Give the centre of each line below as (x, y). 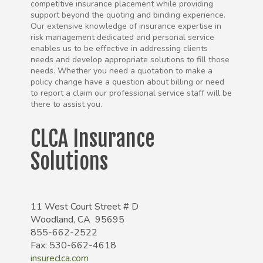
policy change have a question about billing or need (128, 82)
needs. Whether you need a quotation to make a (122, 71)
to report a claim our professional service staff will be (131, 93)
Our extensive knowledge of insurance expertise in (126, 26)
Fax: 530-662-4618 (74, 246)
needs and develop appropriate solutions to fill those (130, 60)
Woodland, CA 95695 (78, 220)
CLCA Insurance (93, 139)
